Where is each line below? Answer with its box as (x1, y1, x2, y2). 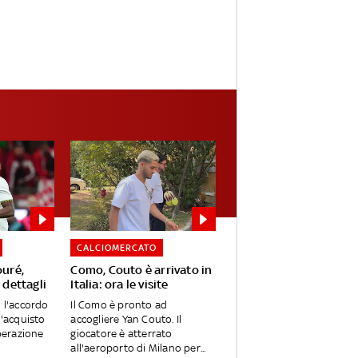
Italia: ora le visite (70, 277, 169, 292)
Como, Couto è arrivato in (70, 263, 213, 277)
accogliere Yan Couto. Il (70, 313, 182, 326)
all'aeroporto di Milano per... (70, 342, 206, 355)
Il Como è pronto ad (70, 299, 168, 312)
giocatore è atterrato (70, 328, 173, 340)
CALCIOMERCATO (77, 242, 157, 254)
